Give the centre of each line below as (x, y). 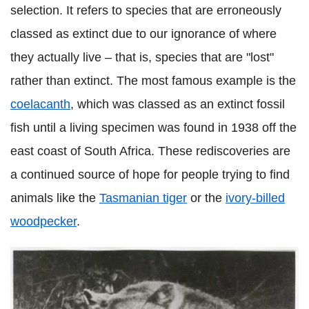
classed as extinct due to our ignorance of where (143, 34)
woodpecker (43, 222)
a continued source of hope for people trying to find (150, 175)
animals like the (55, 198)
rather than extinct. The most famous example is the (153, 81)
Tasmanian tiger (143, 198)
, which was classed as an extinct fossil (178, 104)
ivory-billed (255, 198)
